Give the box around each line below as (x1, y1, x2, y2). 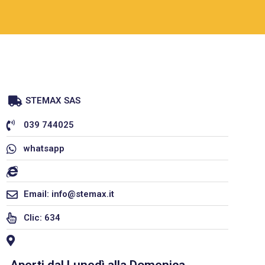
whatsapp (23, 143, 64, 154)
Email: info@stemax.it (23, 189, 114, 200)
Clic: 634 (23, 212, 60, 224)
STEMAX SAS (25, 95, 80, 106)
